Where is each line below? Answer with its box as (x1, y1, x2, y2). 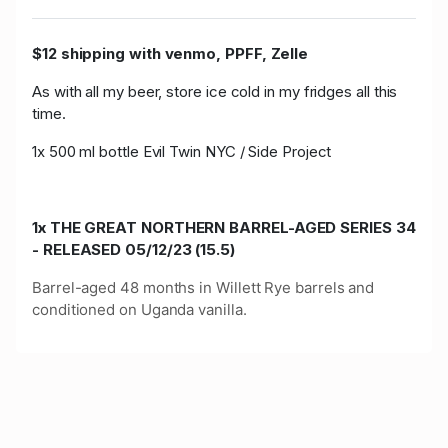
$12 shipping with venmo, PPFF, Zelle (32, 43, 309, 63)
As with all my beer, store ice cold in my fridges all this (32, 81, 398, 101)
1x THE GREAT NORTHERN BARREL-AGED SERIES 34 (32, 217, 416, 237)
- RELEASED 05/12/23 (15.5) (32, 239, 235, 259)
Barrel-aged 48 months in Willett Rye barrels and (32, 277, 375, 297)
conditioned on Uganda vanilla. (32, 299, 247, 319)
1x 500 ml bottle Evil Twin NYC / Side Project (32, 141, 332, 161)
